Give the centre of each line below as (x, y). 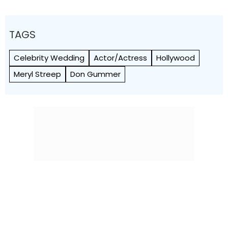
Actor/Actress (120, 58)
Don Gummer (95, 74)
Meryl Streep (37, 74)
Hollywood (176, 58)
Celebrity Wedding (49, 58)
